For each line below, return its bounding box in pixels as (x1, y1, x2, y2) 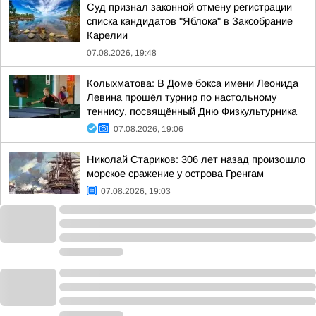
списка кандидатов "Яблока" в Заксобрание (87, 16, 293, 27)
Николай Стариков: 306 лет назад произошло (87, 154, 305, 165)
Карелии (87, 30, 128, 41)
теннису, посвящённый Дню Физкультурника (87, 106, 297, 117)
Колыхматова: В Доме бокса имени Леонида (87, 78, 298, 89)
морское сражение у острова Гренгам (87, 168, 264, 179)
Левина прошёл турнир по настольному (87, 92, 276, 103)
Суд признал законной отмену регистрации (87, 1, 292, 13)
